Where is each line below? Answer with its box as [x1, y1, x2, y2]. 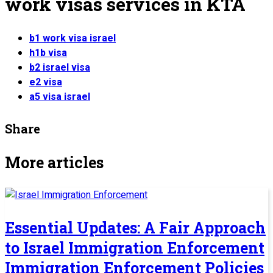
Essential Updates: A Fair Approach [5, 218, 266, 238]
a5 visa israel [29, 90, 90, 105]
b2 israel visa [29, 60, 90, 76]
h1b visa [29, 46, 67, 61]
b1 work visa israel [29, 31, 116, 46]
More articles [5, 152, 104, 173]
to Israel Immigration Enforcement [5, 238, 264, 258]
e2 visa [29, 75, 62, 90]
